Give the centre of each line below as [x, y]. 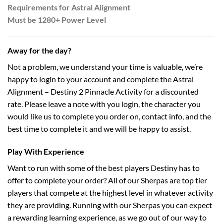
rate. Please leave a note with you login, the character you [104, 104]
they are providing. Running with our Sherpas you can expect [110, 205]
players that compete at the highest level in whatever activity [110, 192]
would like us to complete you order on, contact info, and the [109, 116]
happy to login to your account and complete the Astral [101, 79]
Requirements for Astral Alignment [69, 7]
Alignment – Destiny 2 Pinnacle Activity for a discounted [103, 91]
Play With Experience [46, 151]
